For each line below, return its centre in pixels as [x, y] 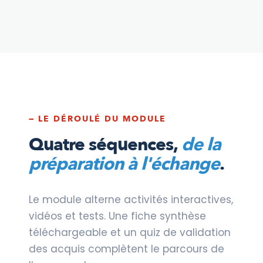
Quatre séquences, [105, 144]
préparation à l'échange [124, 164]
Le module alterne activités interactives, [131, 199]
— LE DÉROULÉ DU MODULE [97, 119]
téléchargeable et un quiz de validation [130, 232]
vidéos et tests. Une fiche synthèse [117, 216]
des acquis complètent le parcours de [127, 249]
